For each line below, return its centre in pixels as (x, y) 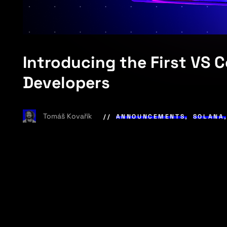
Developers (67, 82)
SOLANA (209, 117)
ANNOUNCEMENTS (150, 117)
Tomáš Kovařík (69, 116)
